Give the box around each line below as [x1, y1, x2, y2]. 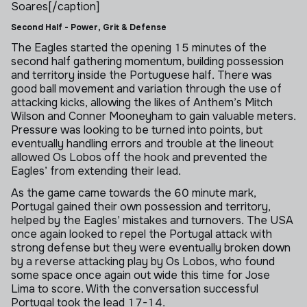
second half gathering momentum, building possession [11, 54, 284, 69]
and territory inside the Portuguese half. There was [11, 68, 272, 82]
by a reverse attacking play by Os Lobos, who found [11, 254, 275, 269]
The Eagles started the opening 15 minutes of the [11, 40, 267, 55]
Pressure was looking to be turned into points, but [11, 123, 262, 137]
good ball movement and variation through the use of [11, 82, 282, 96]
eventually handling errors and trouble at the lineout [11, 136, 273, 151]
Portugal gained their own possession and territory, [11, 199, 271, 214]
